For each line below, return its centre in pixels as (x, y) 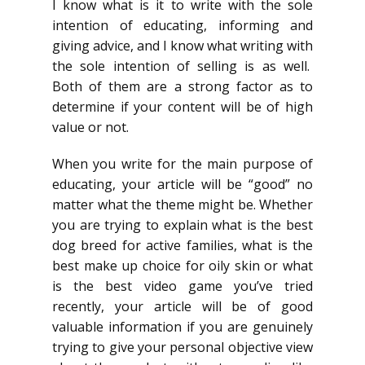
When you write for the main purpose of (182, 164)
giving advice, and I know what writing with (182, 46)
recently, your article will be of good (182, 306)
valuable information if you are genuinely (182, 327)
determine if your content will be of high (182, 107)
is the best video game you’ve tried (182, 286)
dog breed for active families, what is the (182, 245)
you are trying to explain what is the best (182, 225)
